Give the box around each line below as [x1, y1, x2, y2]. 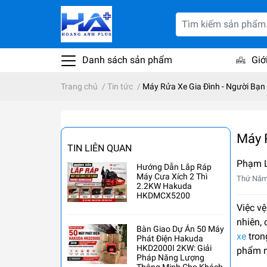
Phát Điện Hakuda [136, 234, 203, 244]
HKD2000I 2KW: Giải [136, 243, 212, 253]
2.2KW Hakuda [136, 181, 192, 191]
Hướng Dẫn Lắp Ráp [136, 162, 212, 172]
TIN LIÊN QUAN [67, 142, 132, 154]
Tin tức [107, 82, 133, 92]
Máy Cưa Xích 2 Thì [136, 172, 207, 182]
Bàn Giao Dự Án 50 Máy [136, 224, 224, 234]
